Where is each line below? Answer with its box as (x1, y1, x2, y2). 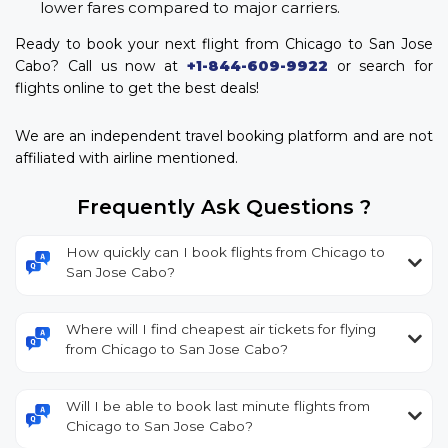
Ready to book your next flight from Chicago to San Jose (15, 35, 433, 54)
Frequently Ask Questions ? (77, 195, 371, 220)
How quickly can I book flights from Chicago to (66, 244, 385, 261)
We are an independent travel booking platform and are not (15, 127, 433, 146)
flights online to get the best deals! (15, 79, 259, 98)
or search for (327, 57, 433, 76)
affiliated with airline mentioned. (15, 149, 238, 168)
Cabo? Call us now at (15, 57, 187, 76)
